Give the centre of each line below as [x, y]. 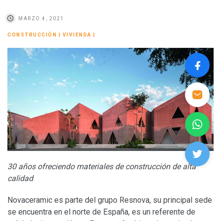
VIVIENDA [77, 35]
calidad [20, 178]
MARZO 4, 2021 [41, 18]
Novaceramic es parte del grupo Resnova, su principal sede [110, 200]
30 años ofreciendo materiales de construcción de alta [102, 166]
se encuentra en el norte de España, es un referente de [101, 212]
